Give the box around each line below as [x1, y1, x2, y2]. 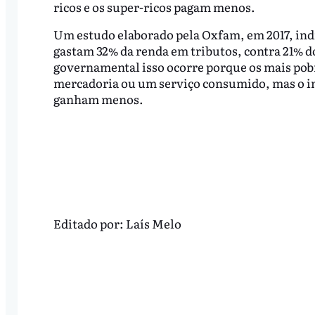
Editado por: [53, 214, 126, 232]
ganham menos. [53, 90, 143, 108]
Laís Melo [125, 214, 181, 232]
